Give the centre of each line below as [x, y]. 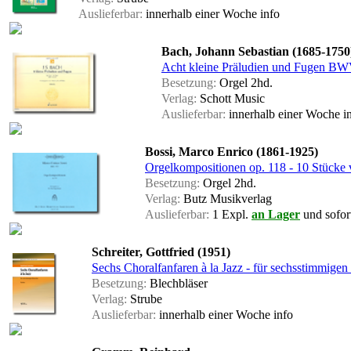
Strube [145, 299]
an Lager [276, 215]
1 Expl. [230, 215]
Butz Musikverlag [226, 199]
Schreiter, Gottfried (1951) [161, 252]
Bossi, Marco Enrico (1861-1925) [232, 152]
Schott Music [231, 99]
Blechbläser [177, 284]
